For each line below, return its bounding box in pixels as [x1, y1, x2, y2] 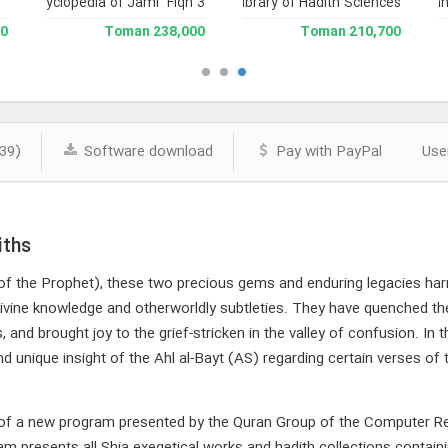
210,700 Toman [348, 22, 401, 43]
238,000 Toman [152, 22, 205, 43]
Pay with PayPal [271, 140, 382, 164]
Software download [79, 140, 213, 164]
